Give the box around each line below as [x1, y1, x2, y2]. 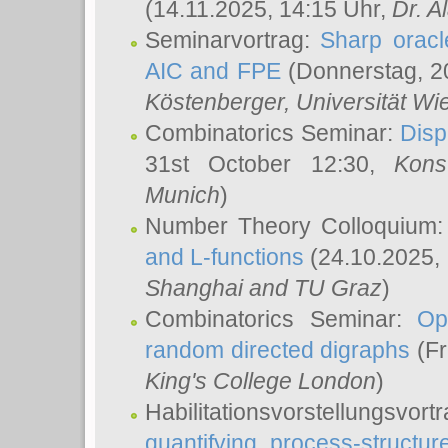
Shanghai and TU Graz [145, 275, 382, 301]
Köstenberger [145, 89, 284, 115]
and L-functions [145, 244, 305, 270]
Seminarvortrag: [145, 27, 321, 53]
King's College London [145, 368, 376, 394]
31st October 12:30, [145, 151, 395, 177]
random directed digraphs [145, 337, 411, 363]
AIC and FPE [145, 58, 281, 84]
